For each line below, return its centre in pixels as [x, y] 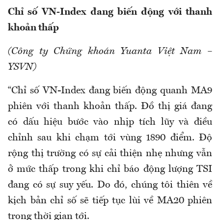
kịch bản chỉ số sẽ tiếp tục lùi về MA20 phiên [110, 201]
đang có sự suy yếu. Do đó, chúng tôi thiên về [110, 185]
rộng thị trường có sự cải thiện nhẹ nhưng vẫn [110, 153]
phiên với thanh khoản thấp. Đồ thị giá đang [110, 106]
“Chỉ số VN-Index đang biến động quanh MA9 [110, 91]
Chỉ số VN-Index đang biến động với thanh [110, 12]
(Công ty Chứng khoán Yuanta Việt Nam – [110, 51]
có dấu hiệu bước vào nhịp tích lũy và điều [110, 122]
